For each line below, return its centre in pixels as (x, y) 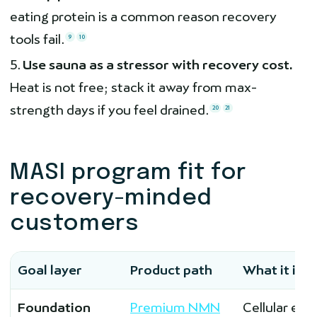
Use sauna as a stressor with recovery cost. (158, 65)
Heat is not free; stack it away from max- (134, 88)
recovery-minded (111, 199)
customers (75, 224)
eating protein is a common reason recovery (143, 16)
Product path (171, 270)
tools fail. (37, 39)
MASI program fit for (128, 173)
